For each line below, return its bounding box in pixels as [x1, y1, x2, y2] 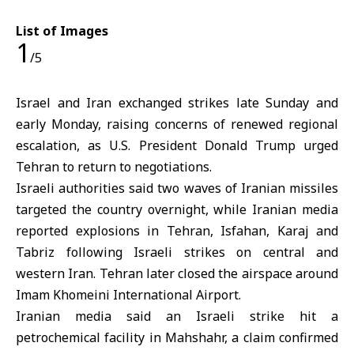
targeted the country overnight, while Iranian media [16, 201, 338, 219]
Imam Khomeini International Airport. [16, 286, 241, 304]
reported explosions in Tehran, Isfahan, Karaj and [16, 222, 338, 240]
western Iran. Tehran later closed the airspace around [16, 265, 338, 283]
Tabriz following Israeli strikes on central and [16, 243, 338, 262]
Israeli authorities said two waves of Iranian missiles [16, 179, 338, 198]
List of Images [16, 22, 108, 40]
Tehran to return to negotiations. [16, 158, 212, 176]
